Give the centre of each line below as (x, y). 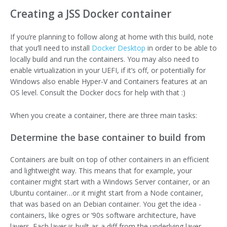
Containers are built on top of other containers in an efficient (110, 159)
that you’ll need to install (51, 48)
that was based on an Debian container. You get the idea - (106, 204)
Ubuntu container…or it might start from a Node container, (107, 193)
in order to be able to (181, 48)
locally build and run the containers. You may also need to (105, 59)
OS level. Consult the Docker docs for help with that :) (98, 93)
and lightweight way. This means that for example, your (101, 170)
